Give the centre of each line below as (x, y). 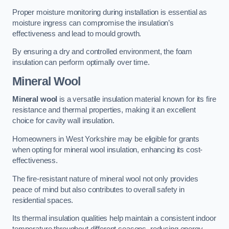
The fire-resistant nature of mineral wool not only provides (105, 179)
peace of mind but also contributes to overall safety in (99, 189)
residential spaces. (43, 200)
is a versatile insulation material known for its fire (137, 99)
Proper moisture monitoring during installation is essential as (110, 12)
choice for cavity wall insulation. (64, 121)
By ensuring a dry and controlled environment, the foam (102, 52)
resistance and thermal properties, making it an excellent (104, 110)
